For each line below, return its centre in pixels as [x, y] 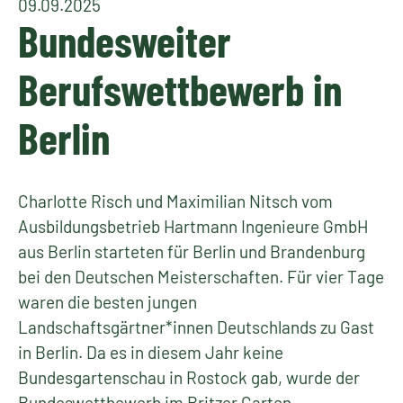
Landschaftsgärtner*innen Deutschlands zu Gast [196, 327]
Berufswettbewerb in [180, 89]
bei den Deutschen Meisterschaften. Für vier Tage [201, 277]
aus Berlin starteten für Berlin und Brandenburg [192, 251]
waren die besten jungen [107, 302]
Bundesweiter [125, 40]
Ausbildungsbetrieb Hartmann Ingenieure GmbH [193, 226]
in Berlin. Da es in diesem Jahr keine [151, 352]
